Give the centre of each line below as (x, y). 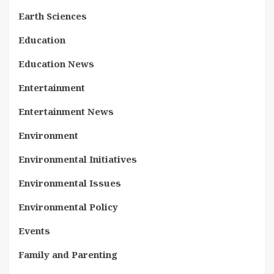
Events (34, 231)
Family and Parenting (68, 255)
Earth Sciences (53, 16)
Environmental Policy (68, 207)
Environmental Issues (70, 183)
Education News (56, 64)
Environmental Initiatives (78, 159)
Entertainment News (66, 112)
